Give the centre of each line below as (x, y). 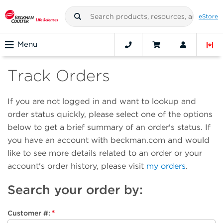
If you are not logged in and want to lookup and (102, 101)
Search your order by (73, 189)
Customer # (28, 213)
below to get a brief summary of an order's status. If (109, 127)
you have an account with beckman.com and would (109, 140)
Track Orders (59, 76)
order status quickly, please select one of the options (110, 114)
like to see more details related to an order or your (105, 153)
